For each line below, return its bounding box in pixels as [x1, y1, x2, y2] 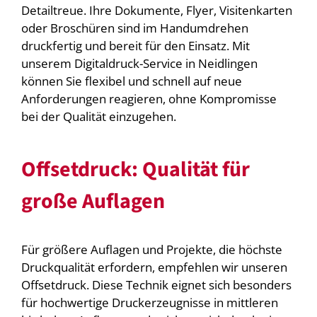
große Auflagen [21, 186, 165, 217]
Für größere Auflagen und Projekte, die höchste [21, 241, 282, 258]
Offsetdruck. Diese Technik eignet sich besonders [21, 277, 292, 294]
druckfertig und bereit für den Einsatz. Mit [21, 38, 250, 54]
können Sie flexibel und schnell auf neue [21, 73, 242, 90]
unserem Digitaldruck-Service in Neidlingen [21, 55, 258, 72]
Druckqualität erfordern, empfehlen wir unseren [21, 259, 287, 276]
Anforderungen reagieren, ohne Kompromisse [21, 91, 277, 108]
